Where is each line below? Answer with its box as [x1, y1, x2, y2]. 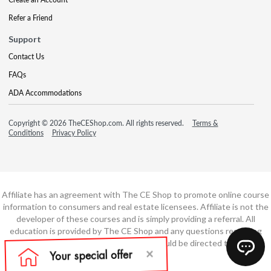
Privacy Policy [51, 128, 96, 138]
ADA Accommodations [8, 88, 82, 98]
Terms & [192, 118, 218, 128]
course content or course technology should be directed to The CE [8, 238, 263, 248]
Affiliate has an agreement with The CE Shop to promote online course [2, 189, 269, 200]
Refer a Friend [8, 13, 53, 23]
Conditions [8, 128, 44, 138]
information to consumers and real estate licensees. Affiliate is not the [2, 201, 269, 212]
